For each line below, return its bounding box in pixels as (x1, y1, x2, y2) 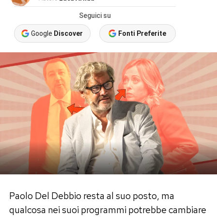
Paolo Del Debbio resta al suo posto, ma (9, 189, 174, 202)
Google (31, 30, 54, 37)
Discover (54, 30, 83, 37)
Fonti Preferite (118, 30, 167, 37)
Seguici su (78, 12, 111, 19)
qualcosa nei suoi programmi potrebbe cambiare (9, 203, 206, 216)
